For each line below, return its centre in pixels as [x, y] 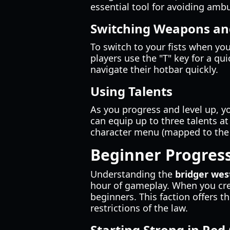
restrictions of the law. [139, 208]
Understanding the [133, 174]
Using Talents [131, 91]
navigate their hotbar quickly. [154, 69]
